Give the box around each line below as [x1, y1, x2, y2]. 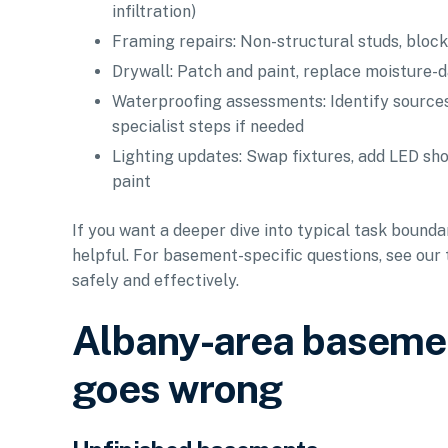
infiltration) [112, 2, 196, 22]
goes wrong [72, 364, 283, 412]
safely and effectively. [72, 270, 239, 290]
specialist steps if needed [112, 116, 304, 136]
